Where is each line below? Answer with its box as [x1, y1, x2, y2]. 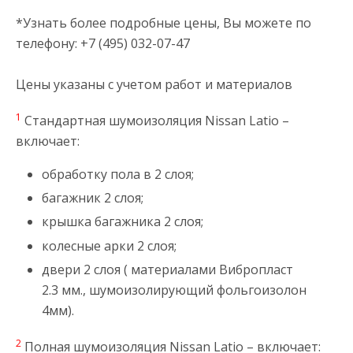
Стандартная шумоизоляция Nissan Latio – [21, 112, 289, 130]
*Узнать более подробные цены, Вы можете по [16, 14, 311, 32]
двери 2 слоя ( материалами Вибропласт [41, 260, 293, 278]
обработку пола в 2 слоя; [41, 165, 194, 184]
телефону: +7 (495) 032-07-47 [16, 35, 190, 52]
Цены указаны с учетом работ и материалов [16, 76, 292, 93]
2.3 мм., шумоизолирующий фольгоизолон [41, 281, 307, 299]
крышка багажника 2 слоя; [41, 213, 203, 231]
